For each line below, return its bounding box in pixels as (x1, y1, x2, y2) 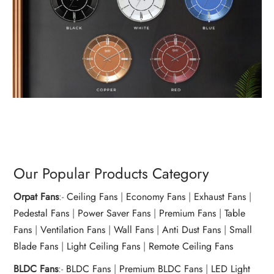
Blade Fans (13, 239, 59, 254)
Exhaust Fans (194, 190, 246, 204)
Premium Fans (159, 206, 217, 221)
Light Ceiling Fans (67, 239, 141, 254)
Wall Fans (114, 223, 154, 237)
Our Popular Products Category (13, 163, 210, 185)
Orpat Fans (13, 190, 59, 204)
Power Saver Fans (78, 206, 151, 221)
